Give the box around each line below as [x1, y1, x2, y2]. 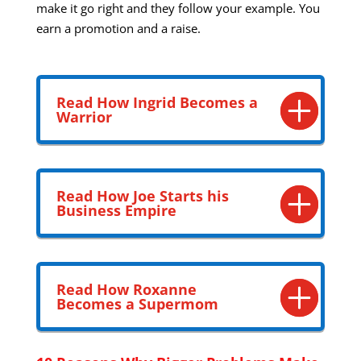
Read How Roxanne [56, 280, 197, 300]
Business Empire [56, 201, 176, 221]
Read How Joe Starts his [56, 186, 229, 206]
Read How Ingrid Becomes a [56, 93, 258, 113]
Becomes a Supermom [56, 294, 218, 314]
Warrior [56, 107, 112, 127]
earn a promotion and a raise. [35, 20, 201, 37]
